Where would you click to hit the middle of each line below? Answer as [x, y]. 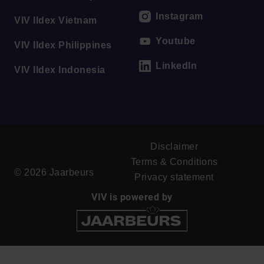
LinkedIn [176, 65]
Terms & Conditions [174, 161]
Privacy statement [174, 177]
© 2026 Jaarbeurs [54, 172]
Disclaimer [174, 146]
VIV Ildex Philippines [63, 45]
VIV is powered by [132, 197]
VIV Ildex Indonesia [60, 70]
